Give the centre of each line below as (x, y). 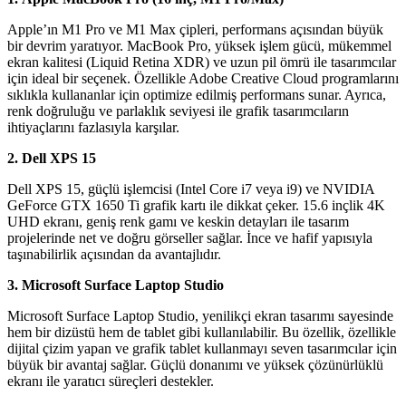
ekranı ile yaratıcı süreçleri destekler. (111, 382)
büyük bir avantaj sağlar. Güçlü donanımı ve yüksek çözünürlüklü (195, 365)
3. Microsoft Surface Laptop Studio (116, 285)
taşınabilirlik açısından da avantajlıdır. (114, 255)
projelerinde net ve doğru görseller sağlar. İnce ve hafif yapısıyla (190, 238)
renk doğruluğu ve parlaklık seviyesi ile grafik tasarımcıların (178, 111)
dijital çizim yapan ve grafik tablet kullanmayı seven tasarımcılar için (202, 349)
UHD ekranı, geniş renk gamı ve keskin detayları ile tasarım (178, 222)
